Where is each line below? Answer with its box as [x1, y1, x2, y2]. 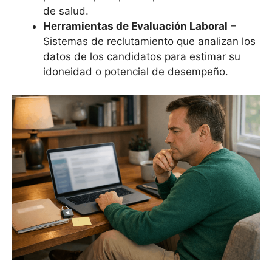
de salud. [43, 4, 89, 17]
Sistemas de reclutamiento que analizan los [43, 35, 256, 47]
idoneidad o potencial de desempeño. [43, 65, 228, 78]
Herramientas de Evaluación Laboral [43, 19, 228, 32]
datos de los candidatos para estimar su [43, 50, 240, 63]
